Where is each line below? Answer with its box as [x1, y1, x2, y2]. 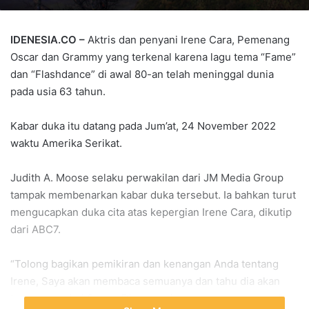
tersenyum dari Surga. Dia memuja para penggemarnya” [10, 292, 283, 305]
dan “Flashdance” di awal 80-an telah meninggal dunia [10, 68, 274, 81]
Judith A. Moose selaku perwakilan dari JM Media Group [10, 171, 283, 184]
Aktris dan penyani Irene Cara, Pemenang [88, 33, 290, 46]
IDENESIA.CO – [10, 33, 88, 46]
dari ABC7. [10, 223, 63, 236]
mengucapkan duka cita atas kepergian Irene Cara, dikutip [10, 206, 292, 219]
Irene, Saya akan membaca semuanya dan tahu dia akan [10, 275, 280, 288]
